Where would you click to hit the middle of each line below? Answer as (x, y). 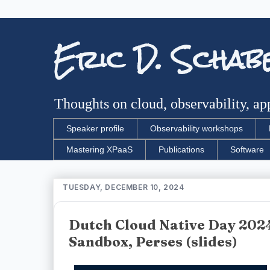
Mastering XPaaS (99, 150)
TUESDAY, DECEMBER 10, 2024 (124, 187)
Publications (181, 150)
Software (247, 150)
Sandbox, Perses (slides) (153, 241)
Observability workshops (196, 129)
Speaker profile (95, 129)
